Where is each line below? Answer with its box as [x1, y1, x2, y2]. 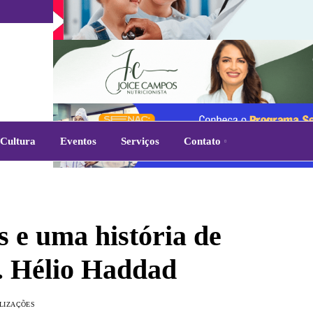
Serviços [120, 136, 159, 147]
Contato [183, 136, 221, 147]
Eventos [59, 136, 96, 147]
